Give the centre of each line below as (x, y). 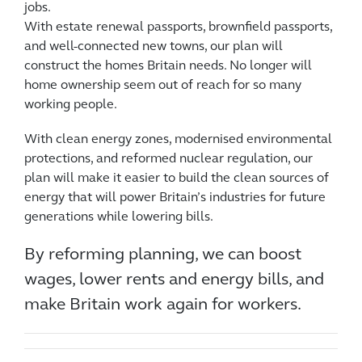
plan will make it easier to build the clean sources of (177, 179)
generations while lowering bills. (119, 217)
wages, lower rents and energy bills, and (174, 280)
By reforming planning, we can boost (163, 255)
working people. (71, 105)
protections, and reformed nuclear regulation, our (168, 159)
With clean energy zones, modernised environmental (178, 140)
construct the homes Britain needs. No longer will (168, 66)
